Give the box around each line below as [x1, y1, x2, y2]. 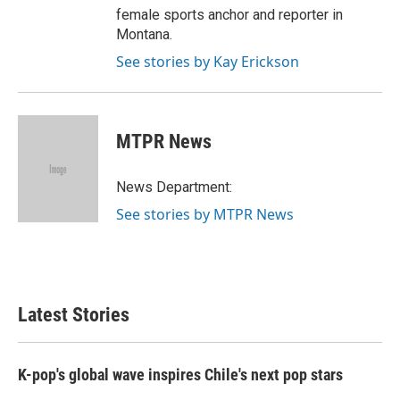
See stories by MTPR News [116, 204, 294, 225]
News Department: [116, 179, 232, 196]
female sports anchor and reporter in [116, 6, 343, 24]
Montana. [116, 26, 172, 44]
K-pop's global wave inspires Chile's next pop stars [18, 365, 343, 385]
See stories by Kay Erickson [116, 52, 299, 72]
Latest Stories [18, 304, 129, 327]
